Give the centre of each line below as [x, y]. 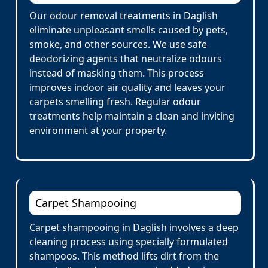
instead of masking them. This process [117, 73]
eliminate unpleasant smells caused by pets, [129, 30]
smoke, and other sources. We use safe [118, 44]
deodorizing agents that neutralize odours [126, 59]
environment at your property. [98, 130]
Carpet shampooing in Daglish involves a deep [134, 227]
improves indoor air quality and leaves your [127, 87]
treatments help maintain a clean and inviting [132, 116]
